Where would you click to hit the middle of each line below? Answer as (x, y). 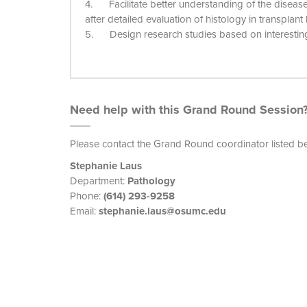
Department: (99, 181)
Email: (84, 211)
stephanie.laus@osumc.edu (162, 211)
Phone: (87, 196)
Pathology (151, 181)
